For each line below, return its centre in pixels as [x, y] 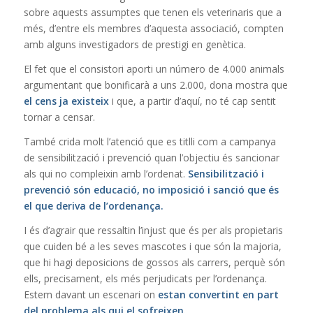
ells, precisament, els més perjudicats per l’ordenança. [145, 278]
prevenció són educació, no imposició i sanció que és [151, 189]
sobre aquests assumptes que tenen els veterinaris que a [152, 13]
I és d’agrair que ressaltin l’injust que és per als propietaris [153, 230]
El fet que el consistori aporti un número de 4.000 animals [154, 69]
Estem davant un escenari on [90, 294]
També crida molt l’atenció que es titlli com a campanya [150, 141]
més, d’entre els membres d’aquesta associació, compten [153, 29]
